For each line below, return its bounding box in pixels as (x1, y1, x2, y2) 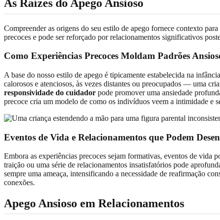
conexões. (4, 178, 35, 187)
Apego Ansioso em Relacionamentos (4, 197, 184, 210)
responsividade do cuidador (4, 88, 96, 97)
